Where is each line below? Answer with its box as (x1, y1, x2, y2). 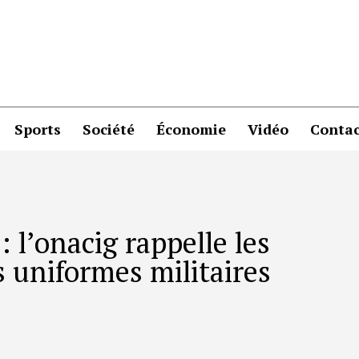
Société (83, 119, 135, 139)
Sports (14, 119, 61, 139)
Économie (156, 119, 226, 139)
